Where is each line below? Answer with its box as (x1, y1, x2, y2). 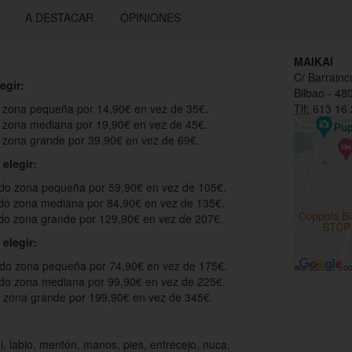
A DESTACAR (25, 9, 93, 26)
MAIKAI (294, 53, 333, 70)
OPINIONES (120, 9, 181, 26)
